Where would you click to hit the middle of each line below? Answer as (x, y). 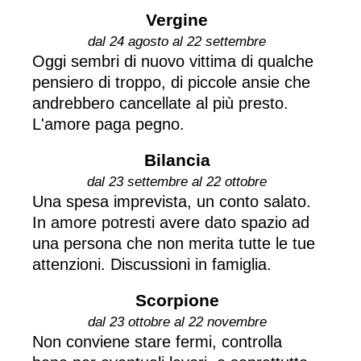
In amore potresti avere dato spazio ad (171, 222)
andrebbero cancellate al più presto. (160, 103)
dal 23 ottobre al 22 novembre (177, 322)
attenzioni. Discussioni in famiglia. (152, 264)
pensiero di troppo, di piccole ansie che (171, 82)
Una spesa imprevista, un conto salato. (172, 201)
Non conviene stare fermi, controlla (157, 341)
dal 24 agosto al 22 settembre (177, 41)
